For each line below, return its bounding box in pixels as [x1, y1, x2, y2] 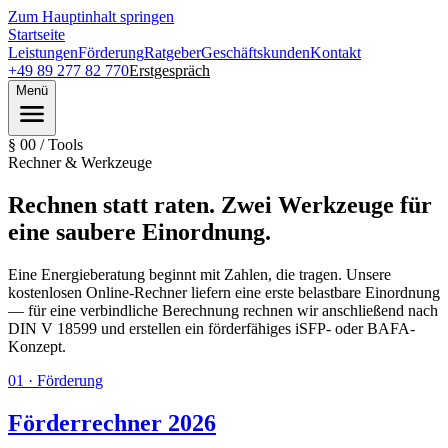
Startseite [8, 26, 65, 43]
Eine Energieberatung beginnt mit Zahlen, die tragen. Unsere [8, 265, 391, 283]
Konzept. [8, 337, 66, 355]
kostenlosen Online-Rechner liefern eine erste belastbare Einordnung [8, 283, 440, 301]
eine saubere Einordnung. [8, 218, 271, 245]
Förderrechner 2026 [8, 409, 216, 436]
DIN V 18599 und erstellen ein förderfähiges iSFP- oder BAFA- [8, 319, 415, 337]
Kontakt [310, 44, 361, 61]
